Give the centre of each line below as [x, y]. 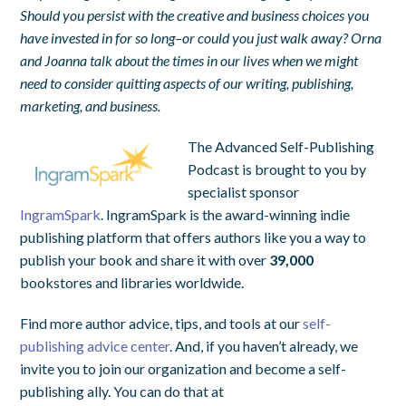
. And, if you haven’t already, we [264, 345]
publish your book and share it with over [145, 259]
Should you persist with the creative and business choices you [195, 14]
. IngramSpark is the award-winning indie [226, 214]
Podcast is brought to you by [277, 169]
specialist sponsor [244, 191]
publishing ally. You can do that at [122, 391]
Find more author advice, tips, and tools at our [162, 323]
